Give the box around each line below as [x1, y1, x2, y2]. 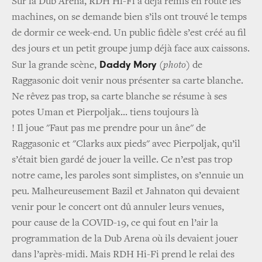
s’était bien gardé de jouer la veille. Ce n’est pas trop [12, 154, 232, 166]
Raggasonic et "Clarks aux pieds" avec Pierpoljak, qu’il [12, 139, 240, 150]
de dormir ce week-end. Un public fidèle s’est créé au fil [12, 27, 246, 39]
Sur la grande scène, [12, 60, 96, 71]
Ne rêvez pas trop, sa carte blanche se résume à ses [12, 91, 227, 102]
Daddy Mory [99, 59, 159, 70]
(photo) [159, 60, 192, 71]
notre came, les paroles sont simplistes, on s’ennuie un [12, 170, 244, 181]
